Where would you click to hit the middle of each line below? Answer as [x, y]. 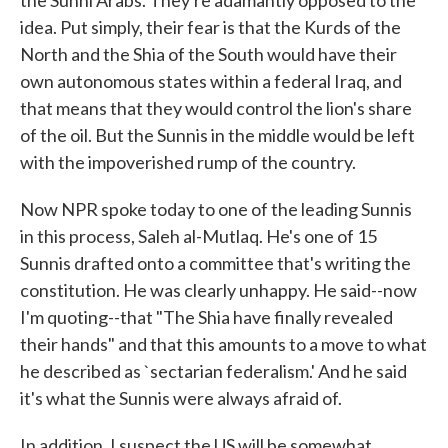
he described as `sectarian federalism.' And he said [213, 371]
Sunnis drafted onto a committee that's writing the [215, 263]
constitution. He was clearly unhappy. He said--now [218, 290]
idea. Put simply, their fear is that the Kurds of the [210, 27]
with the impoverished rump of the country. [188, 162]
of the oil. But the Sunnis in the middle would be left [217, 135]
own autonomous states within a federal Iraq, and [211, 81]
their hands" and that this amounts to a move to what [223, 344]
